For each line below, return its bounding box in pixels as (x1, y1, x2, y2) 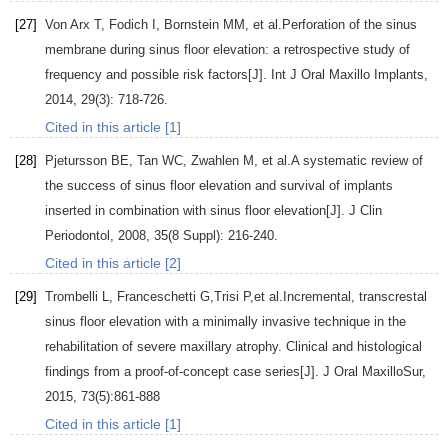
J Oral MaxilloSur (323, 364, 422, 380)
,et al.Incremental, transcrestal (250, 289, 427, 305)
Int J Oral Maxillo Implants (271, 67, 424, 83)
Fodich (109, 17, 148, 33)
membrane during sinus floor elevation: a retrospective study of (45, 42, 410, 58)
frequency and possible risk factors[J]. (45, 67, 271, 83)
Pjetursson (45, 153, 107, 169)
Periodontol (45, 228, 110, 244)
